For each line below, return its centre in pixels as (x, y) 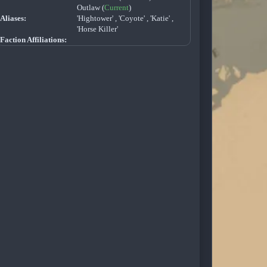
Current (116, 8)
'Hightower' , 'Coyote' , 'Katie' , (125, 18)
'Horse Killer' (97, 29)
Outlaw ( (90, 8)
